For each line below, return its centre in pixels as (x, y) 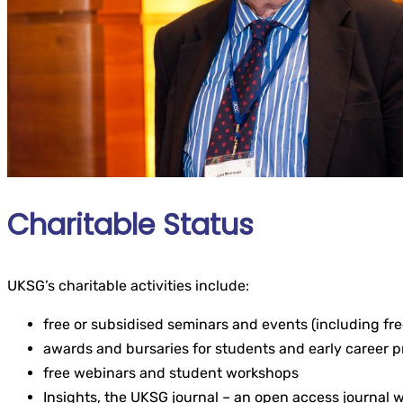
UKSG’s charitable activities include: (128, 286)
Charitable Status (130, 225)
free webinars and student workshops (171, 373)
